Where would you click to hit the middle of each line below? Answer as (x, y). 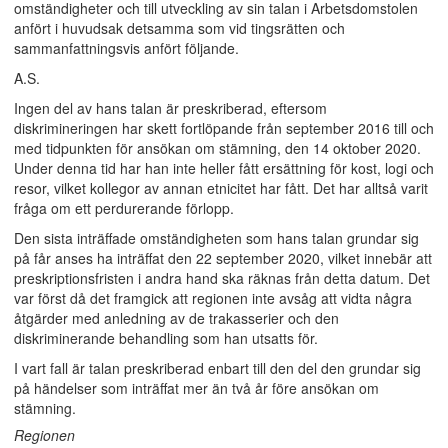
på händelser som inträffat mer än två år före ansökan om (196, 388)
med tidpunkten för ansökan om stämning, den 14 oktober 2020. (217, 148)
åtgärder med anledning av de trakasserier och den (176, 318)
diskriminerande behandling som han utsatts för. (166, 338)
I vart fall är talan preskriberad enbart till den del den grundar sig (217, 368)
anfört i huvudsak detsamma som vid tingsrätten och (179, 28)
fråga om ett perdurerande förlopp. (124, 208)
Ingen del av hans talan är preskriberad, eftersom (170, 108)
